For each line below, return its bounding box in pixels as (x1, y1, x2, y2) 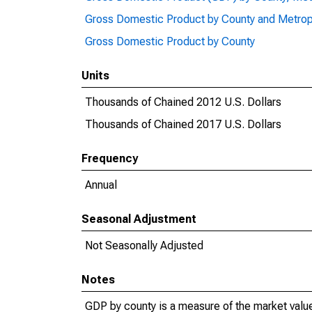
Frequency (81, 152, 138, 165)
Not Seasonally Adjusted (85, 239, 203, 252)
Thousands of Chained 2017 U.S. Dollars (85, 118, 281, 131)
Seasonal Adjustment (81, 212, 196, 226)
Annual (85, 178, 117, 192)
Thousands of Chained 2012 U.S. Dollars (85, 95, 281, 109)
